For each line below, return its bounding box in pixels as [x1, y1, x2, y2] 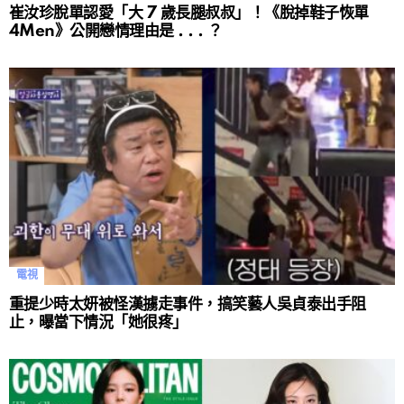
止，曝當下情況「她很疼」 [9, 314, 188, 332]
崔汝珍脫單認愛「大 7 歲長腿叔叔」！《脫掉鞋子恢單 [9, 5, 369, 23]
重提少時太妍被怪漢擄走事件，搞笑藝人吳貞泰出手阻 [9, 296, 366, 314]
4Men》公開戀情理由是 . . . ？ [9, 23, 223, 41]
